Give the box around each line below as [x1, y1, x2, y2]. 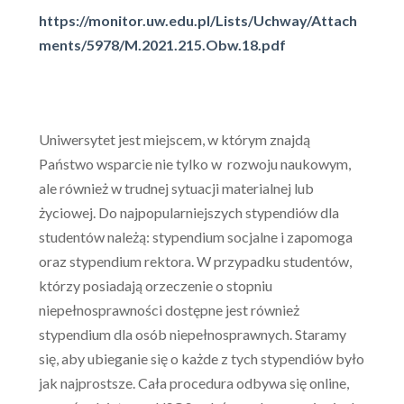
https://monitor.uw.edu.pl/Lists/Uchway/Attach [38, 12, 357, 29]
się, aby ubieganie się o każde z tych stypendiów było [38, 350, 364, 368]
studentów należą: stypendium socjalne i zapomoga [38, 228, 353, 246]
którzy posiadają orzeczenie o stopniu [38, 277, 272, 295]
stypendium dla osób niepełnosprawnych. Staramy [38, 326, 346, 344]
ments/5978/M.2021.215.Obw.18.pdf [38, 36, 286, 53]
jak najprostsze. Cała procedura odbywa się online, [38, 374, 349, 392]
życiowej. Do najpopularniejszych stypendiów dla [38, 204, 339, 222]
